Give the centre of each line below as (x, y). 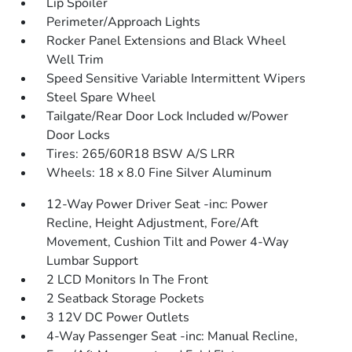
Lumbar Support (93, 261)
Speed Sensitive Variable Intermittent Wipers (176, 79)
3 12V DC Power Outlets (118, 318)
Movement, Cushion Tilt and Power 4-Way (168, 242)
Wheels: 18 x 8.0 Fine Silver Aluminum (159, 173)
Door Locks (79, 136)
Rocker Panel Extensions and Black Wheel (167, 41)
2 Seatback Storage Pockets (126, 299)
